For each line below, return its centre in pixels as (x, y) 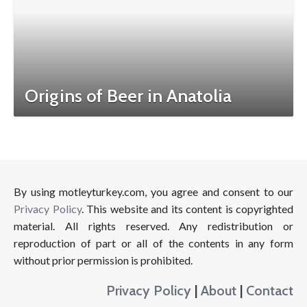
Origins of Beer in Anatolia (128, 96)
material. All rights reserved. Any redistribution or (153, 226)
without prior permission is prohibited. (103, 260)
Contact (270, 290)
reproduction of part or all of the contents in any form (153, 243)
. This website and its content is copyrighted (187, 209)
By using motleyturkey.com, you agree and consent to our (153, 192)
